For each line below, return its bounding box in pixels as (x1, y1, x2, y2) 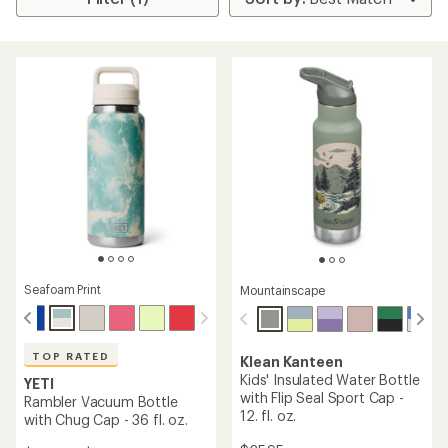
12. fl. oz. (240, 407, 297, 425)
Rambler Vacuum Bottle (24, 393, 178, 410)
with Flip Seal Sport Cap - (240, 389, 404, 407)
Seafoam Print (24, 282, 101, 296)
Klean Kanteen (240, 353, 343, 371)
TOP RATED (32, 350, 111, 362)
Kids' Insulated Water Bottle (240, 371, 420, 389)
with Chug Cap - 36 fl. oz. (24, 411, 188, 428)
